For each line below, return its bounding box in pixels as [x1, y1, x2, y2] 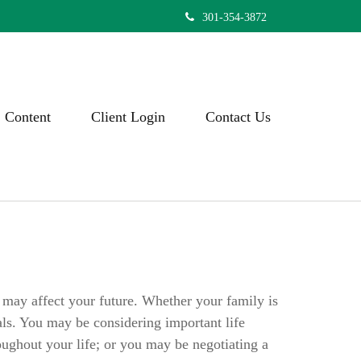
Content [5, 108, 51, 125]
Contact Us [205, 108, 271, 125]
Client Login [91, 108, 165, 125]
